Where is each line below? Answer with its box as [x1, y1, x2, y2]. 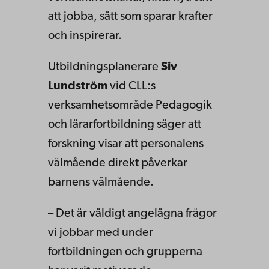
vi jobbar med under [48, 226, 153, 239]
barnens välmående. [48, 176, 154, 189]
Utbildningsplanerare [48, 61, 161, 73]
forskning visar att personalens [48, 138, 204, 150]
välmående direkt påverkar [48, 157, 187, 169]
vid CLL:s [107, 80, 156, 92]
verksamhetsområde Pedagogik [48, 99, 212, 112]
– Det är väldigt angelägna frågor [48, 207, 217, 220]
